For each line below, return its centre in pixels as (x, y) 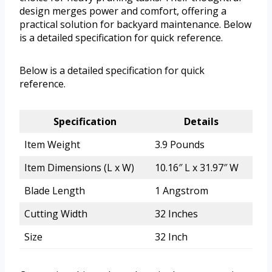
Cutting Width (56, 214)
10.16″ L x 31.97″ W (197, 168)
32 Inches (176, 214)
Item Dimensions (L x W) (79, 168)
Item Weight (52, 145)
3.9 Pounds (180, 145)
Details (201, 122)
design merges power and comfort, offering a (123, 11)
